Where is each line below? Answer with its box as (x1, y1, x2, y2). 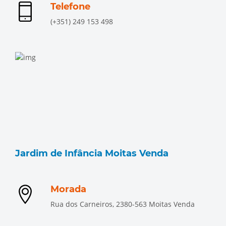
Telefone (50, 1, 90, 12)
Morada (50, 184, 86, 195)
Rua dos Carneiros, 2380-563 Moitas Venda (50, 199, 195, 209)
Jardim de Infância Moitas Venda (15, 148, 168, 159)
